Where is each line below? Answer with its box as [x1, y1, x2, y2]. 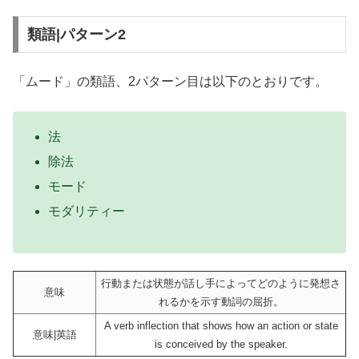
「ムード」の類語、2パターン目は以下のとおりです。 [13, 75, 328, 89]
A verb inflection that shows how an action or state [103, 320, 338, 333]
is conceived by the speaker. [154, 338, 288, 351]
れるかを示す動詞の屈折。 [158, 296, 284, 309]
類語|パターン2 [26, 26, 126, 42]
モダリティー [48, 204, 126, 219]
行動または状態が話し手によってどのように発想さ [101, 277, 341, 290]
